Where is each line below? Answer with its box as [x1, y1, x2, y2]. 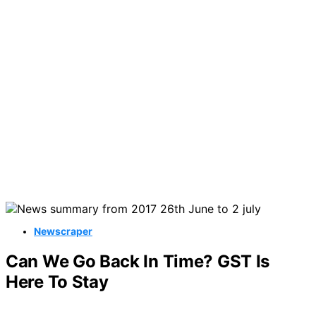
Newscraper [34, 225, 92, 237]
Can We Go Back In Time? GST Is [6, 250, 270, 272]
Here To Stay [6, 271, 109, 292]
